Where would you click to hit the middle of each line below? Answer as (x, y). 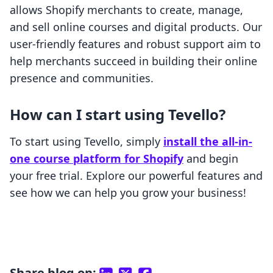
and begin (211, 159)
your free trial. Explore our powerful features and (136, 176)
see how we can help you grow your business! (128, 193)
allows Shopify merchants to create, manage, (126, 10)
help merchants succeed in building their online (133, 61)
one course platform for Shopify (97, 159)
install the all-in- (208, 142)
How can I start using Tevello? (118, 115)
